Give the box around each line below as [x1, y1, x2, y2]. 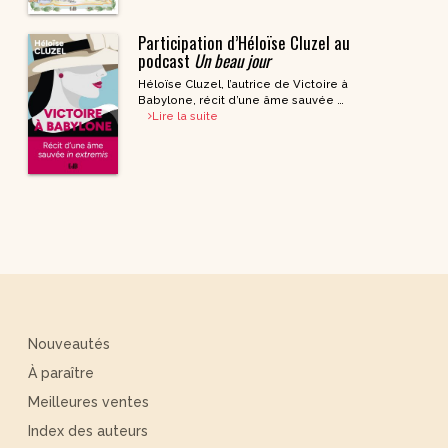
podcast [137, 48, 194, 74]
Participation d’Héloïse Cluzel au [137, 30, 350, 56]
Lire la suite [151, 109, 218, 124]
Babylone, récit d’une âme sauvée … [137, 93, 344, 108]
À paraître [28, 365, 94, 382]
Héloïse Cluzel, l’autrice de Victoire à [137, 77, 348, 92]
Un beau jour [193, 48, 270, 74]
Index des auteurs [28, 423, 148, 440]
